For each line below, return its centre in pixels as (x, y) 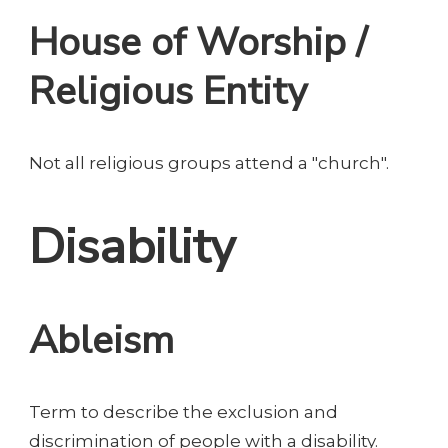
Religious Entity (168, 92)
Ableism (101, 341)
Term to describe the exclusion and (183, 411)
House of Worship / (198, 43)
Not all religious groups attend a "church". (209, 162)
